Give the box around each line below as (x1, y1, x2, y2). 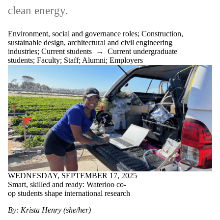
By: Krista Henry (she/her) (8, 206, 93, 215)
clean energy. (8, 4, 68, 17)
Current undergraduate (108, 47, 177, 55)
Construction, (141, 29, 183, 38)
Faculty (37, 55, 60, 64)
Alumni (82, 55, 106, 64)
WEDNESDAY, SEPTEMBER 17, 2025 (8, 171, 137, 180)
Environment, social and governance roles (8, 29, 137, 38)
